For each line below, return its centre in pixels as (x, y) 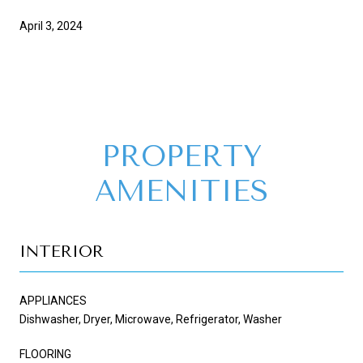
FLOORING (45, 354)
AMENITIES (181, 191)
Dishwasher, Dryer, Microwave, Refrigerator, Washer (151, 319)
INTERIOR (62, 251)
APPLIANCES (53, 300)
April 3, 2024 (51, 26)
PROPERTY (181, 156)
